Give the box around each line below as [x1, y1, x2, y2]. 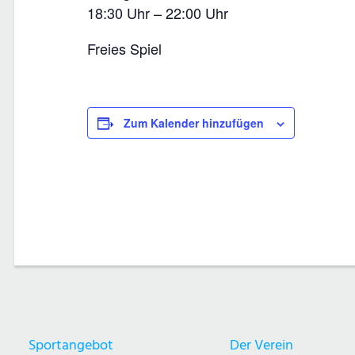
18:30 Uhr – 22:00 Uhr [87, 2, 228, 23]
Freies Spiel [87, 38, 162, 59]
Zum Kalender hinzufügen [124, 115, 264, 131]
